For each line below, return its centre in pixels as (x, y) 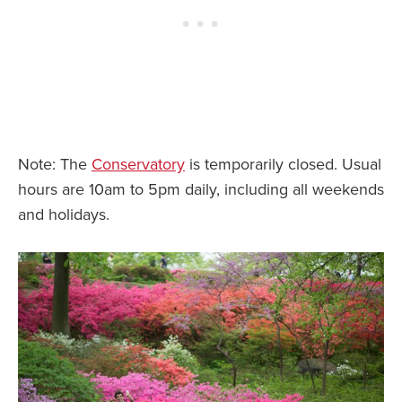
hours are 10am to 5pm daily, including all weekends (201, 190)
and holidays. (64, 215)
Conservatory (138, 165)
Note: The (55, 165)
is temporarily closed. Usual (283, 165)
